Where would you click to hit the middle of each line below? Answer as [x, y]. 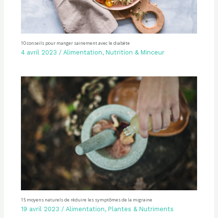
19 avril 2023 [40, 209]
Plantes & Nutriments [141, 209]
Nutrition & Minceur [135, 53]
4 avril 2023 [39, 53]
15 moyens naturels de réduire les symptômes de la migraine [86, 200]
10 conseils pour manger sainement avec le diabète [75, 43]
